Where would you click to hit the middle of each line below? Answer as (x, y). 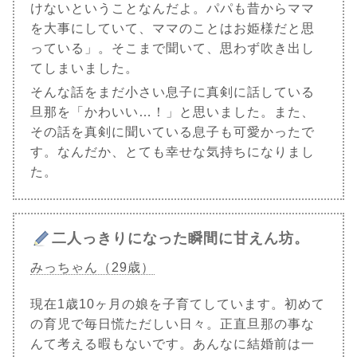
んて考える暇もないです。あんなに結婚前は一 (173, 344)
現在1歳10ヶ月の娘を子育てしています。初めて (178, 304)
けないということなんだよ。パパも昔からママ (173, 9)
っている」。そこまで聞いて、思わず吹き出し (173, 49)
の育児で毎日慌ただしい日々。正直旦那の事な (173, 324)
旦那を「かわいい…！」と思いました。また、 (173, 112)
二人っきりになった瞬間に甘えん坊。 (180, 239)
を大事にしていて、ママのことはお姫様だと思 (173, 29)
